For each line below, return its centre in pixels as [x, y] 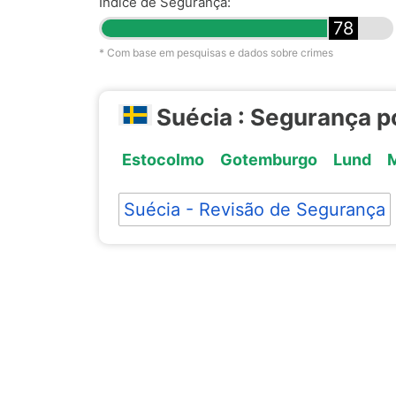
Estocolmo [163, 160]
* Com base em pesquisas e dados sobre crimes [216, 52]
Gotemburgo [268, 160]
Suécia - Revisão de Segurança [254, 210]
